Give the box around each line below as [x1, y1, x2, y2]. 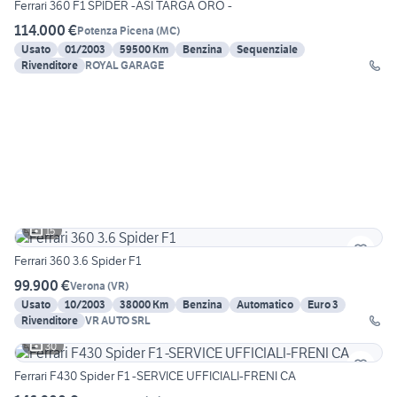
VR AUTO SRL [85, 314, 151, 328]
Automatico [237, 298, 293, 312]
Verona [70, 278, 105, 292]
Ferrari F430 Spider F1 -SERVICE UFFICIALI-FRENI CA [14, 368, 296, 385]
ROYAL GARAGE [85, 58, 164, 73]
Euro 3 [307, 298, 339, 312]
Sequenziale [237, 43, 298, 57]
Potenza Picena [77, 23, 154, 37]
